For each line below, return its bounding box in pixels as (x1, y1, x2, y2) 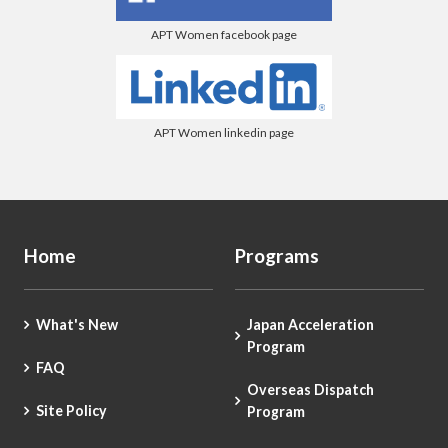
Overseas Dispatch (247, 380, 375, 398)
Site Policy (35, 402, 107, 420)
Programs (235, 244, 320, 268)
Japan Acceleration (247, 315, 375, 333)
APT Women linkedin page (153, 124, 294, 140)
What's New (35, 315, 118, 333)
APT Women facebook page (150, 27, 297, 43)
